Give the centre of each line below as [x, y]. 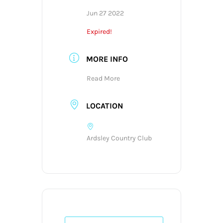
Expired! [99, 32]
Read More [103, 79]
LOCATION [105, 106]
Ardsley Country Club [119, 138]
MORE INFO [107, 59]
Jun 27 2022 [105, 13]
